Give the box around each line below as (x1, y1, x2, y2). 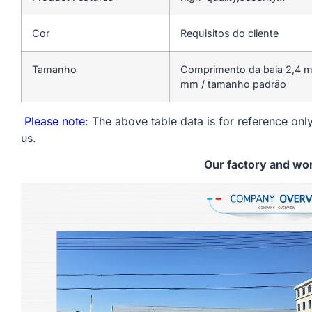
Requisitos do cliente (180, 26, 279, 39)
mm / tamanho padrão (180, 77, 286, 90)
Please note (21, 114, 85, 128)
